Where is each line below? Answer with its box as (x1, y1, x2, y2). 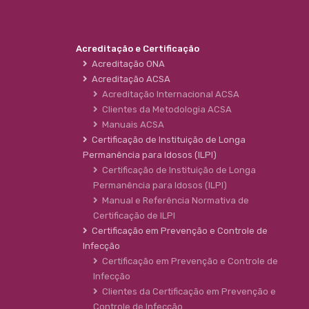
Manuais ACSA (98, 119, 164, 130)
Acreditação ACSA (88, 74, 170, 85)
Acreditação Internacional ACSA (98, 89, 239, 100)
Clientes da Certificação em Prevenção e (98, 286, 276, 297)
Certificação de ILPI (93, 210, 175, 221)
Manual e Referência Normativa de (98, 195, 249, 206)
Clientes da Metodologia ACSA (98, 104, 232, 115)
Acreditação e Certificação (76, 43, 199, 54)
